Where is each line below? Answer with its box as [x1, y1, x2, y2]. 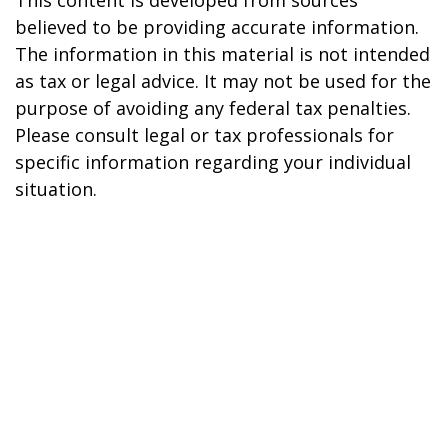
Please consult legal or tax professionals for [15, 123, 394, 147]
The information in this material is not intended [15, 42, 430, 66]
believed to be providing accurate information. [15, 15, 419, 39]
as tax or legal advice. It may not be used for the [15, 69, 431, 93]
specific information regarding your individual [15, 150, 411, 174]
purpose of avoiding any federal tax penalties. [15, 96, 411, 120]
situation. [15, 177, 97, 201]
